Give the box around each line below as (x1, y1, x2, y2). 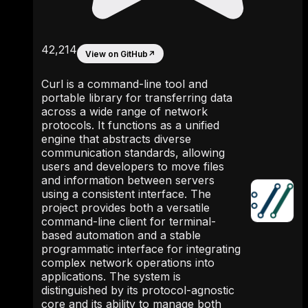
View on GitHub (85, 48, 148, 59)
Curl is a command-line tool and (41, 77, 208, 91)
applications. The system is (41, 269, 181, 283)
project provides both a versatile (41, 201, 210, 214)
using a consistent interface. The (41, 187, 211, 201)
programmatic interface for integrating (41, 242, 241, 256)
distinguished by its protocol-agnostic (41, 283, 234, 297)
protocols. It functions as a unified (41, 118, 219, 132)
